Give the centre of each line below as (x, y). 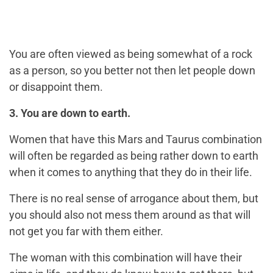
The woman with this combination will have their (126, 257)
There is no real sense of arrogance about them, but (134, 198)
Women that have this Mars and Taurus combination (136, 139)
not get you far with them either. (86, 231)
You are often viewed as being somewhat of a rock (131, 54)
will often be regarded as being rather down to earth (134, 156)
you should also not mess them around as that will (130, 215)
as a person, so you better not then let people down (132, 70)
